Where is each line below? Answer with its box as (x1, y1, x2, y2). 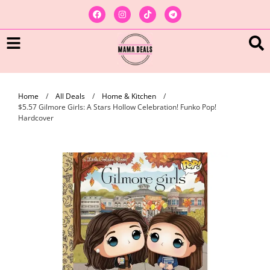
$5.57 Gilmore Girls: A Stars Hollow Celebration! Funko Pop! (18, 101, 216, 112)
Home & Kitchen (102, 90, 156, 101)
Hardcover (18, 112, 54, 123)
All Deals (55, 90, 85, 101)
